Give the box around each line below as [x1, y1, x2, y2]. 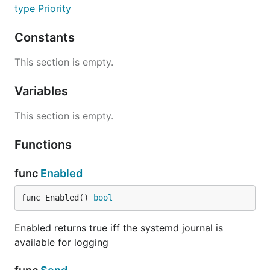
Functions [14, 137, 75, 152]
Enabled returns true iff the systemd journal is [14, 222, 223, 234]
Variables [14, 84, 71, 98]
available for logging [14, 236, 108, 248]
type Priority [14, 2, 71, 14]
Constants [14, 30, 78, 45]
